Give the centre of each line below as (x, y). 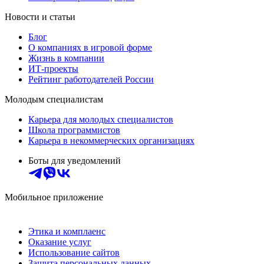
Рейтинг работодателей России (91, 80)
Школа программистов (74, 130)
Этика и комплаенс (67, 232)
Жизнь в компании (66, 58)
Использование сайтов (74, 253)
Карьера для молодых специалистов (101, 120)
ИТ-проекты (53, 69)
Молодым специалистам (54, 100)
